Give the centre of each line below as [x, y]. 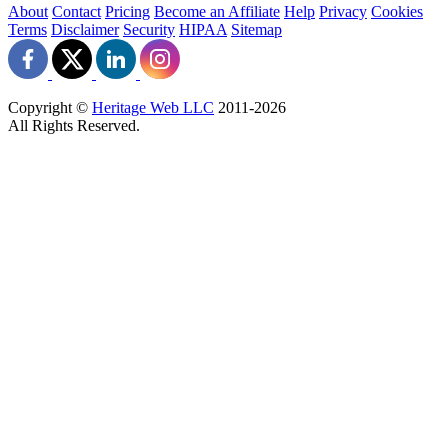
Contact [76, 11]
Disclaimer [85, 29]
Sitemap [256, 29]
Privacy [343, 11]
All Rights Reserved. [74, 125]
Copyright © [50, 107]
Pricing [127, 11]
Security [149, 29]
